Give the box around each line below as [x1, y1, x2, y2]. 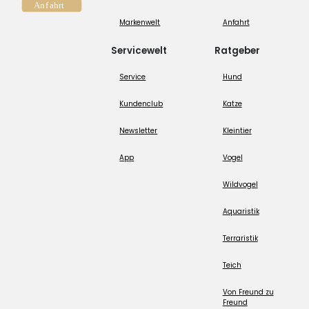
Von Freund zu [222, 286, 274, 297]
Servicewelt [111, 43, 168, 57]
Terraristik [222, 232, 258, 243]
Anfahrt [222, 17, 250, 28]
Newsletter [119, 125, 158, 136]
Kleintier [222, 125, 252, 136]
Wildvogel [222, 179, 258, 190]
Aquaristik [222, 206, 259, 217]
